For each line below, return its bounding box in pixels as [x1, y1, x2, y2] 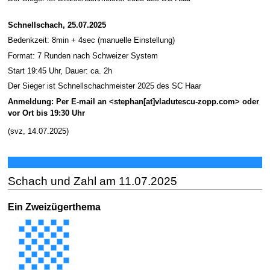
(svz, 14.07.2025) [7, 127, 69, 136]
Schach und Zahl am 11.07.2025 [7, 175, 177, 188]
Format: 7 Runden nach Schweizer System [7, 51, 158, 60]
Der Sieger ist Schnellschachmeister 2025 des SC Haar [7, 82, 201, 91]
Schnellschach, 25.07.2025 [7, 20, 106, 30]
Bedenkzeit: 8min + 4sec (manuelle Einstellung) [7, 36, 175, 45]
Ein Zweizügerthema [7, 201, 101, 213]
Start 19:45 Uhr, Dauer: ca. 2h [7, 66, 112, 75]
